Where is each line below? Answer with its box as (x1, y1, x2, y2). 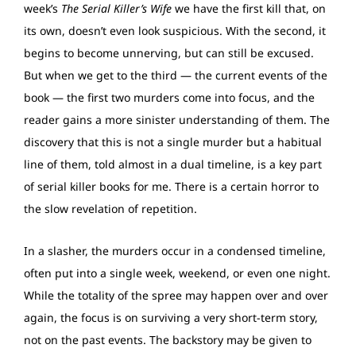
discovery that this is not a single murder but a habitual (24, 133, 322, 149)
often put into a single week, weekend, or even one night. (24, 265, 331, 281)
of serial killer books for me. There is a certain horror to (24, 178, 319, 194)
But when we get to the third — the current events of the (24, 67, 327, 83)
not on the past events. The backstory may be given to (24, 332, 311, 348)
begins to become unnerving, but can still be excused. (24, 44, 314, 60)
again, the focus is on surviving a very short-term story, (24, 310, 318, 326)
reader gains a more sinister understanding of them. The (24, 111, 330, 127)
